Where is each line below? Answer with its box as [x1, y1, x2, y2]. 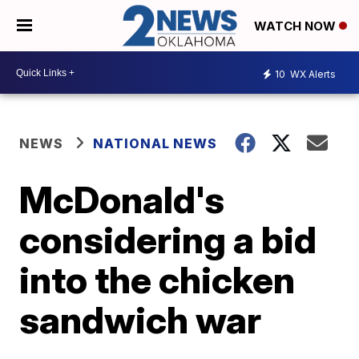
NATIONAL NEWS [93, 135, 218, 152]
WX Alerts [288, 67, 336, 80]
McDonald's [19, 177, 225, 223]
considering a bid [19, 217, 317, 263]
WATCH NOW [254, 18, 339, 34]
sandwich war [19, 297, 262, 343]
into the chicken [19, 257, 296, 303]
